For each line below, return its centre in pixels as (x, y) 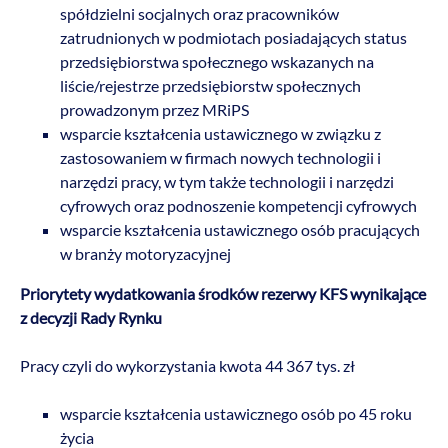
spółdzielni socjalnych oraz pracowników (199, 14)
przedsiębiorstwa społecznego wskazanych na (217, 62)
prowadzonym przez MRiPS (154, 110)
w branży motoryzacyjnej (145, 254)
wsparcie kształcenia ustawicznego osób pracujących (240, 230)
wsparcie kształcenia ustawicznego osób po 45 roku (236, 414)
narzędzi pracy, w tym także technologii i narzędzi (227, 182)
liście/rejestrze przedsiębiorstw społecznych (210, 86)
